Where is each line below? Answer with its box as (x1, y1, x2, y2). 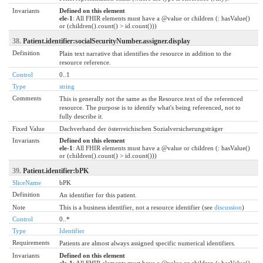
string (59, 82, 75, 90)
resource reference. (59, 58, 111, 66)
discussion (214, 203, 242, 211)
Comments (12, 94, 41, 102)
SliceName (12, 178, 41, 186)
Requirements (12, 238, 49, 246)
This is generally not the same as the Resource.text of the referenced (59, 95, 243, 102)
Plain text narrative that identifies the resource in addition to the (59, 49, 231, 57)
